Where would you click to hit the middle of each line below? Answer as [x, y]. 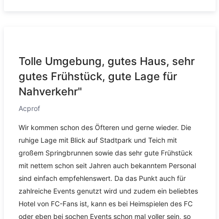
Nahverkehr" [50, 92]
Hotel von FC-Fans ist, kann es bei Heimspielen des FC [105, 204]
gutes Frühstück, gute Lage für [98, 77]
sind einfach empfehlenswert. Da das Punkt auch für [102, 178]
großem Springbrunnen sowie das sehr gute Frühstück [105, 153]
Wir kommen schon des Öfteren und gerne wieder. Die [105, 128]
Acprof [29, 109]
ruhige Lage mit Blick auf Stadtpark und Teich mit [98, 140]
